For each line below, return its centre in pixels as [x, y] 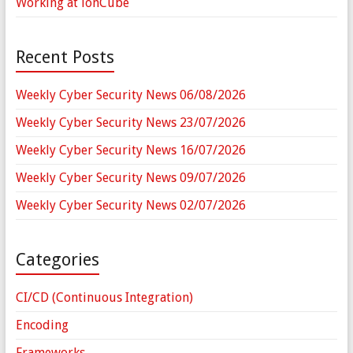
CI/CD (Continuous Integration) [104, 298]
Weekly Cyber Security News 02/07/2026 [130, 206]
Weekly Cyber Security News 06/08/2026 [130, 95]
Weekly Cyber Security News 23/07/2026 [130, 123]
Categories [57, 260]
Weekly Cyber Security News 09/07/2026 [130, 178]
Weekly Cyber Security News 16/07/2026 [130, 150]
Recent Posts [65, 58]
